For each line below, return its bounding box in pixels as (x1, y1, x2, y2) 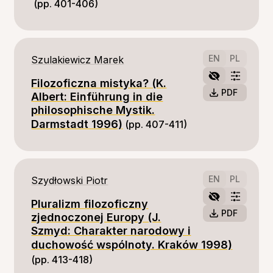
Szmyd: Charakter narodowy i (31, 224, 191, 237)
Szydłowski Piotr (31, 174, 108, 186)
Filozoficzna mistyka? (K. (31, 77, 167, 90)
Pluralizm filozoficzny (31, 197, 149, 210)
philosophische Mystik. (31, 104, 155, 116)
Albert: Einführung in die (31, 90, 163, 103)
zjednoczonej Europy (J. (31, 211, 161, 224)
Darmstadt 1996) (31, 118, 123, 130)
